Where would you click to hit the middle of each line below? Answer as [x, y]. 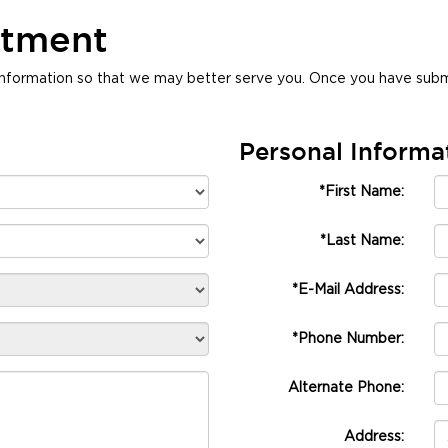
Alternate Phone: [346, 388]
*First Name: [361, 192]
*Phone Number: [348, 339]
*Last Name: [362, 241]
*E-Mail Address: [348, 290]
